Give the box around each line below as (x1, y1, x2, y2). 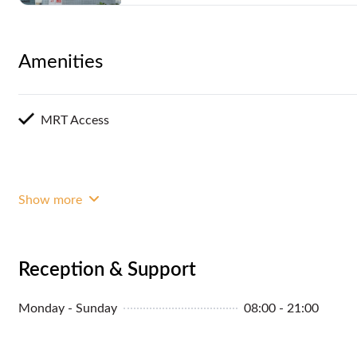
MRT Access (41, 113, 109, 127)
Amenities (18, 52, 103, 72)
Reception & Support (18, 260, 196, 280)
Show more (18, 193, 85, 206)
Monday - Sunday (18, 301, 117, 315)
